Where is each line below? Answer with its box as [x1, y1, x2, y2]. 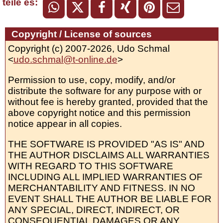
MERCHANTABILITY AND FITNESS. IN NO [7, 183, 195, 194]
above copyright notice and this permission [7, 108, 191, 118]
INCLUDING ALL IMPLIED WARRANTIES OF [7, 172, 203, 183]
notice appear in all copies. [7, 118, 122, 129]
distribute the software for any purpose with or [7, 86, 202, 97]
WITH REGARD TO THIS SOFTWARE [7, 161, 173, 172]
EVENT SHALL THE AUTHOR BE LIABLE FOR [7, 194, 212, 205]
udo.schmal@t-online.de [13, 54, 117, 65]
